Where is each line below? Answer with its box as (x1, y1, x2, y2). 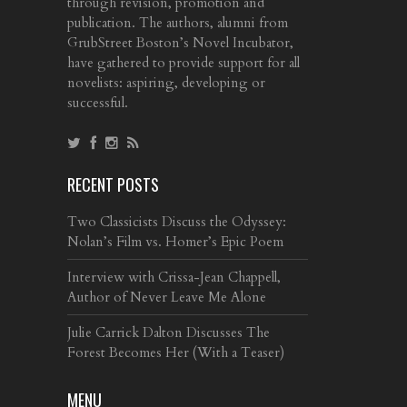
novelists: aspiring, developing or (67, 73, 265, 92)
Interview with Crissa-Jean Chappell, (67, 267, 281, 286)
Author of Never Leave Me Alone (67, 287, 266, 306)
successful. (67, 93, 128, 112)
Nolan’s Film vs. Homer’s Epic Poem (67, 232, 283, 251)
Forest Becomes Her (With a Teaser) (67, 342, 284, 362)
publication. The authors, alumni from (67, 13, 288, 32)
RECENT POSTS (67, 172, 159, 196)
